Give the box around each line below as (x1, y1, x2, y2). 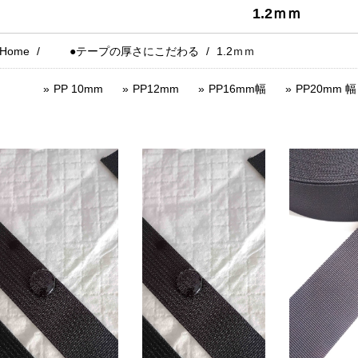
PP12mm (132, 82, 179, 95)
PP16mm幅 (208, 82, 266, 95)
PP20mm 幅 (295, 82, 356, 95)
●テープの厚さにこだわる (47, 45, 199, 58)
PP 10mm (53, 82, 103, 95)
